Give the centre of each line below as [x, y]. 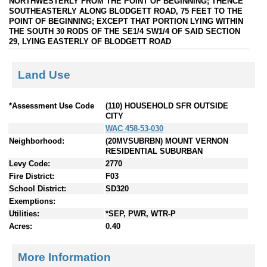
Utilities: [24, 214]
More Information [64, 257]
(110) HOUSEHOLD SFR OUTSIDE [167, 106]
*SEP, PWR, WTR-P [141, 214]
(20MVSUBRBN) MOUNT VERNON [167, 141]
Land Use [44, 74]
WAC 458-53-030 [134, 129]
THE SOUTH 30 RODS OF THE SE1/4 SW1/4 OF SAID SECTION [125, 31]
